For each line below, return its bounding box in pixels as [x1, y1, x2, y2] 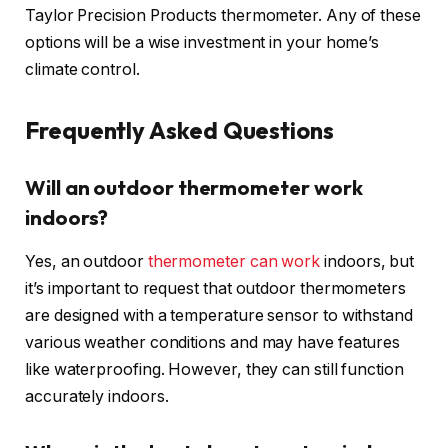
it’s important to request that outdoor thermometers [25, 279, 406, 299]
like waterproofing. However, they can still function [25, 360, 404, 380]
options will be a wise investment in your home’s [25, 32, 380, 52]
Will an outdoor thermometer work [25, 174, 363, 200]
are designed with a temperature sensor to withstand [25, 306, 413, 326]
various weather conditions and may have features [25, 333, 401, 353]
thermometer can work [147, 252, 321, 272]
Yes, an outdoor [25, 252, 148, 272]
